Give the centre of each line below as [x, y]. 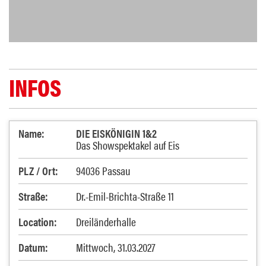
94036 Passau [103, 171]
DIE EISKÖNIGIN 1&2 [116, 133]
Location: [38, 222]
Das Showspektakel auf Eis [128, 145]
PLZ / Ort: [38, 171]
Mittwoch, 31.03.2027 [116, 247]
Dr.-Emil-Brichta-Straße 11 [125, 196]
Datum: [33, 247]
